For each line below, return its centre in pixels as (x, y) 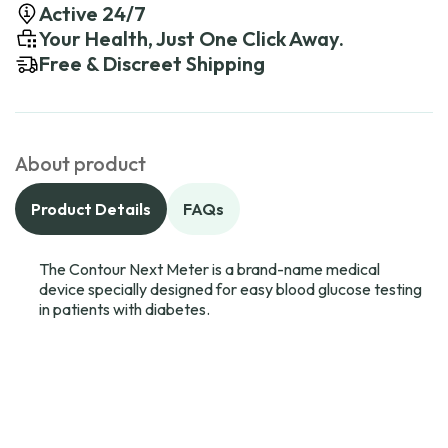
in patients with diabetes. (124, 309)
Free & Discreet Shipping (152, 63)
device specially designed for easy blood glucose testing (230, 289)
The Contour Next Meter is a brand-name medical (209, 269)
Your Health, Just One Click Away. (191, 38)
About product (80, 163)
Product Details (91, 209)
